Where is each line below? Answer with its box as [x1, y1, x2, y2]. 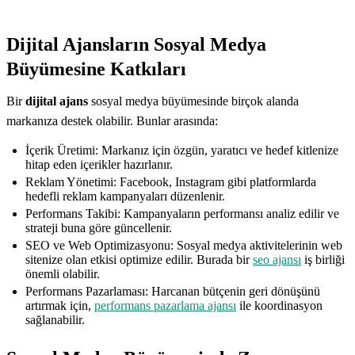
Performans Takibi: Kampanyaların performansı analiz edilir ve [25, 206, 339, 220]
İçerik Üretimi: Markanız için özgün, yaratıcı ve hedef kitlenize [25, 143, 338, 157]
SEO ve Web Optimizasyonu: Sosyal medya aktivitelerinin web [25, 238, 342, 252]
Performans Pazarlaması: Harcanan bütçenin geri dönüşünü [25, 284, 320, 298]
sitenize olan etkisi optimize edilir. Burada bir [25, 252, 253, 266]
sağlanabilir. [25, 312, 85, 326]
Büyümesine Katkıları [6, 58, 186, 79]
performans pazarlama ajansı [94, 298, 236, 312]
